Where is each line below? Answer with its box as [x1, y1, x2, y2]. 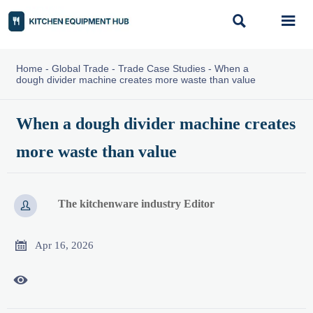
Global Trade [51, 63, 109, 74]
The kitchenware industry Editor [58, 198, 215, 210]
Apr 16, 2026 [35, 239, 94, 251]
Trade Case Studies [117, 63, 205, 74]
